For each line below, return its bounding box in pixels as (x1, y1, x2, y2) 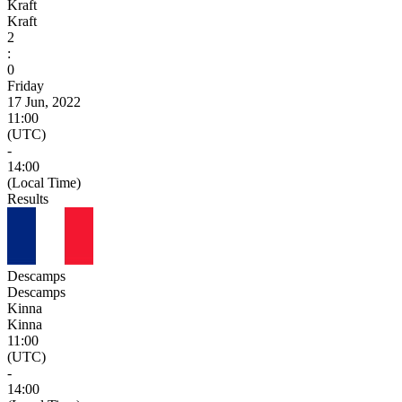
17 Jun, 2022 (7, 93, 81, 109)
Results (7, 190, 48, 206)
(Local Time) (7, 174, 81, 190)
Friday (7, 77, 44, 93)
